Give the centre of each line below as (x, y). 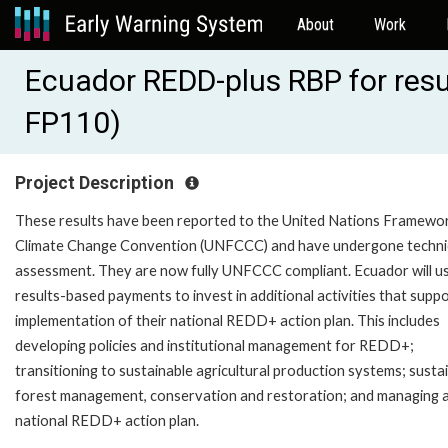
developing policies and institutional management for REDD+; (214, 345)
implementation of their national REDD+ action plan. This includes (227, 320)
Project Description (96, 183)
